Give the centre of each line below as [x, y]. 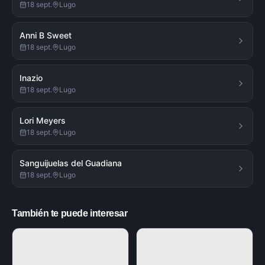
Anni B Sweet [46, 35]
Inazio [31, 78]
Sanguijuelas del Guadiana [71, 163]
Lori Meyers [43, 120]
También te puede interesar [70, 213]
